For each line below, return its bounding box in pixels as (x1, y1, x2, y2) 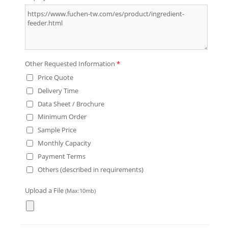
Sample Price (38, 125, 76, 135)
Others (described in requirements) (38, 164, 144, 174)
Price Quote (38, 72, 73, 82)
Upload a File (25, 185, 65, 195)
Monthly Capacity (38, 138, 91, 148)
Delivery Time (38, 85, 78, 95)
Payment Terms (38, 152, 85, 161)
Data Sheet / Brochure (38, 99, 104, 108)
